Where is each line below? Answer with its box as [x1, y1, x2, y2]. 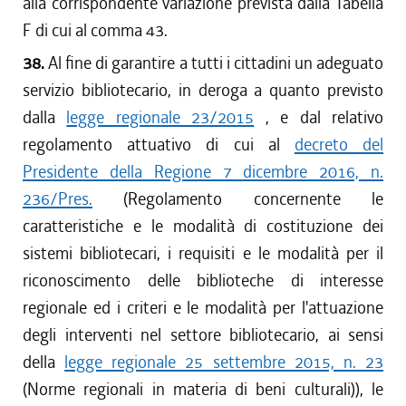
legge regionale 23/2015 [66, 106, 255, 129]
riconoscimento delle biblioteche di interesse [23, 269, 383, 292]
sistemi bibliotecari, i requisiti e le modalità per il [23, 242, 383, 265]
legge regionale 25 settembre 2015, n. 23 [64, 351, 384, 373]
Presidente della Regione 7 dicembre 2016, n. [23, 160, 383, 183]
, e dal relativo [254, 106, 384, 129]
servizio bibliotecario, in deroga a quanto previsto [23, 79, 383, 101]
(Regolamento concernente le [92, 188, 383, 210]
